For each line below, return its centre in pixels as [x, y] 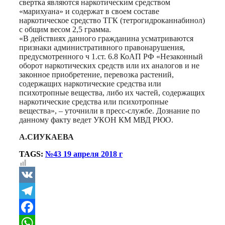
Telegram [35, 206]
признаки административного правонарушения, [102, 47]
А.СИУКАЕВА [46, 137]
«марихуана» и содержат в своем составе [89, 11]
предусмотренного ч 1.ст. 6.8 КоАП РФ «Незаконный [111, 56]
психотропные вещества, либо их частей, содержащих [112, 92]
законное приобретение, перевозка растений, [96, 74]
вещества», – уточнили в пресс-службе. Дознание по [109, 110]
